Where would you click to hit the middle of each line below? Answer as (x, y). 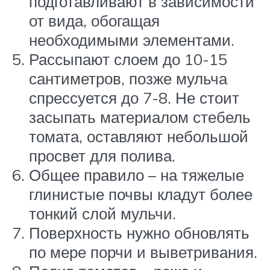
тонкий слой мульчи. (102, 213)
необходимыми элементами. (132, 39)
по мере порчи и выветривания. (143, 252)
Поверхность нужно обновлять (139, 232)
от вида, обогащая (94, 20)
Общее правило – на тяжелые (137, 174)
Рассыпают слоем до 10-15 (128, 59)
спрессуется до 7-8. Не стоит (134, 97)
